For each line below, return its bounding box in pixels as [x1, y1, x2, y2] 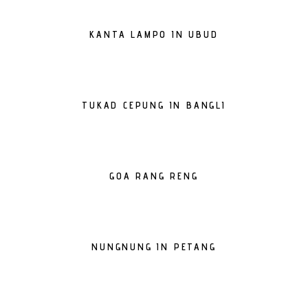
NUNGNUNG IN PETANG [91, 241, 217, 252]
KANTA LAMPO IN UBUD [89, 29, 219, 40]
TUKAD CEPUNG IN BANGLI [82, 100, 226, 111]
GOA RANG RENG [109, 170, 199, 181]
